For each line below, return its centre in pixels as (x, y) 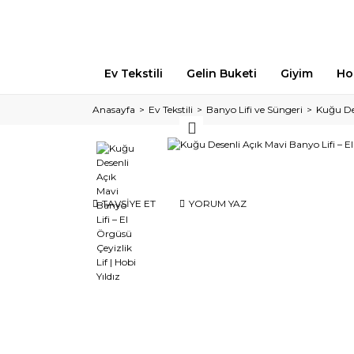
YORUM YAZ (218, 203)
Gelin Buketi (222, 73)
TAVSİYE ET (129, 203)
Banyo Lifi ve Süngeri (254, 109)
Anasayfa (114, 109)
